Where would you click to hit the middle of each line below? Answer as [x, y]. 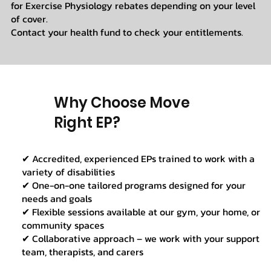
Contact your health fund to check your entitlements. [127, 32]
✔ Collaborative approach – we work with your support [140, 239]
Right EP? [87, 122]
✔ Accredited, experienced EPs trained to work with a [138, 159]
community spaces [63, 225]
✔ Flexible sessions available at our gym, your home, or [141, 212]
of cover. [29, 18]
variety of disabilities [68, 172]
